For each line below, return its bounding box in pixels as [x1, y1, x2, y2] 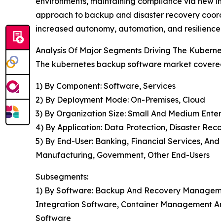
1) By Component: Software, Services [36, 81, 176, 91]
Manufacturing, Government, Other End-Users [36, 150, 210, 160]
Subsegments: [36, 172, 88, 182]
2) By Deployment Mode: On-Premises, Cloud [36, 95, 205, 105]
